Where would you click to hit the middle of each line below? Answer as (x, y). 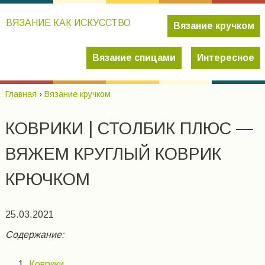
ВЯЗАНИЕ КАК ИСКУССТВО (68, 23)
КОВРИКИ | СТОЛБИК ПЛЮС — (129, 128)
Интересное (226, 58)
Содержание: (34, 234)
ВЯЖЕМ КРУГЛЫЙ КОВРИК (113, 153)
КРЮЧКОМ (47, 179)
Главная (21, 94)
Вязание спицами (134, 58)
